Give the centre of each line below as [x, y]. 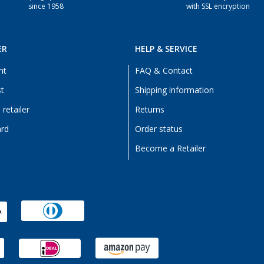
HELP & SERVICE [166, 49]
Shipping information [174, 90]
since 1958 [46, 6]
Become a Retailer [170, 148]
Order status [159, 129]
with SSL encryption [218, 6]
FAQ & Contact [164, 71]
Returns [150, 110]
